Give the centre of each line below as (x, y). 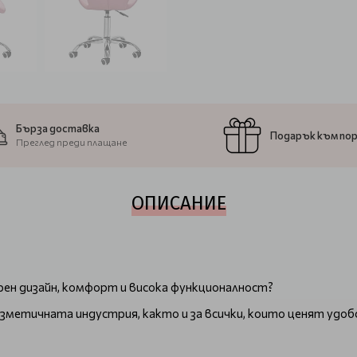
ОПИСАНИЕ (178, 203)
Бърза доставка (58, 128)
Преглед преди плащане (72, 142)
